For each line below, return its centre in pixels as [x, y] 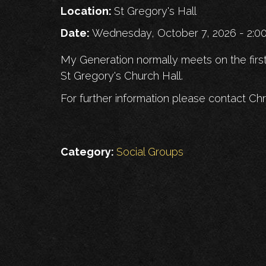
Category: [88, 152]
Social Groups [150, 152]
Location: [87, 11]
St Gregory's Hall [155, 11]
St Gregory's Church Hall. [122, 76]
